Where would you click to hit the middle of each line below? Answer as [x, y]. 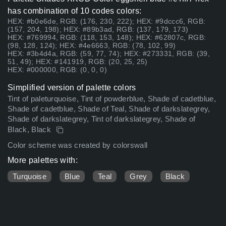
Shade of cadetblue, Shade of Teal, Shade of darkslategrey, [109, 109]
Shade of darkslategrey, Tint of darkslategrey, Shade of [102, 119]
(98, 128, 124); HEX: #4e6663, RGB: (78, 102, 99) [92, 46]
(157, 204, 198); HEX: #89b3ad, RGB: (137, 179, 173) [98, 30]
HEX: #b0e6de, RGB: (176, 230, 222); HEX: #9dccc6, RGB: [107, 21]
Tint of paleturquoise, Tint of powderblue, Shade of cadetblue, [112, 99]
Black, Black [31, 130]
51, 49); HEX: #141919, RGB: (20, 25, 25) [78, 62]
